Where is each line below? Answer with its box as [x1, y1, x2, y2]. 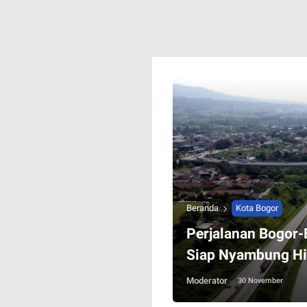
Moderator [186, 275, 228, 286]
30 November [238, 276, 283, 286]
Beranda [186, 203, 219, 214]
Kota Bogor [236, 203, 278, 214]
